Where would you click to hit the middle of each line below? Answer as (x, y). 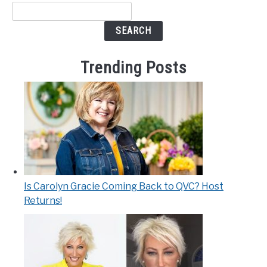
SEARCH (133, 31)
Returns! (43, 201)
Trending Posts (133, 68)
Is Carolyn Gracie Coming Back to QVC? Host (124, 187)
